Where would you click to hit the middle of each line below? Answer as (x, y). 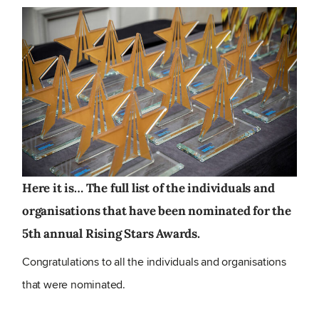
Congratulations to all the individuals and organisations (154, 262)
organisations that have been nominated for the (157, 211)
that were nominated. (74, 285)
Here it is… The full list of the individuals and (148, 188)
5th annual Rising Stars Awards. (111, 234)
